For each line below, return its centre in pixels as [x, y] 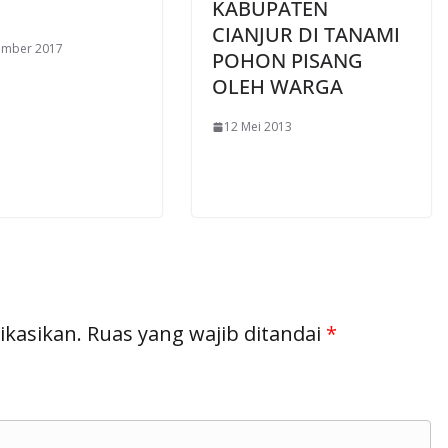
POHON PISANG [287, 61]
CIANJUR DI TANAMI [306, 35]
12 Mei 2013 [258, 127]
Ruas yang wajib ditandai [206, 334]
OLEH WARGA [277, 87]
